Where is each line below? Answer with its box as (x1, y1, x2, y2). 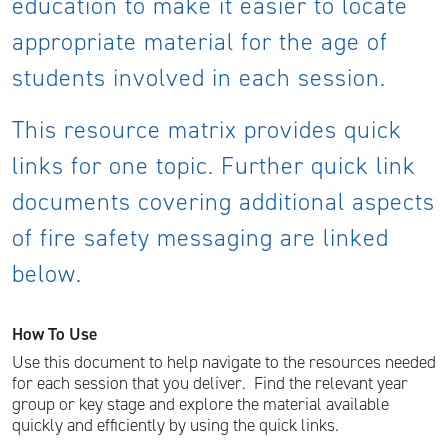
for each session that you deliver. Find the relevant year (12, 371, 408, 396)
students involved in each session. (12, 62, 386, 95)
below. (12, 258, 89, 291)
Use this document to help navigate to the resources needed (12, 350, 436, 375)
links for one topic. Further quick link (12, 150, 416, 183)
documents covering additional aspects (12, 186, 435, 219)
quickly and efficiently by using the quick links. (12, 413, 339, 438)
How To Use (12, 322, 97, 347)
